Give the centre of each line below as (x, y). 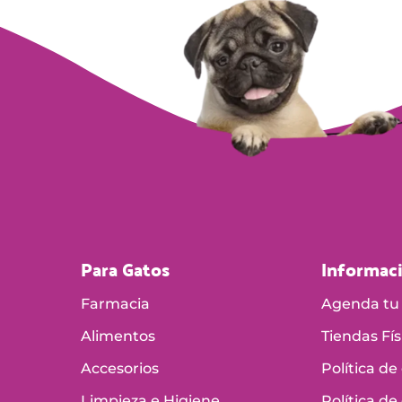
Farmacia (115, 303)
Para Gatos (125, 269)
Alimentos (118, 336)
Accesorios (119, 368)
